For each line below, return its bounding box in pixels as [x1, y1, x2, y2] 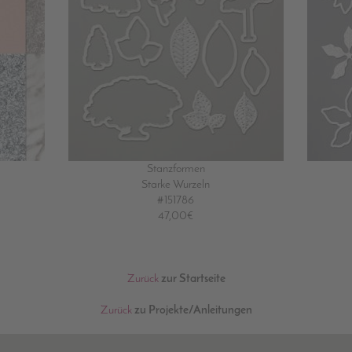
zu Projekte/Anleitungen [131, 304, 252, 317]
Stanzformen [146, 163, 205, 176]
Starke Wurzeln [141, 178, 211, 192]
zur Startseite [158, 273, 225, 286]
